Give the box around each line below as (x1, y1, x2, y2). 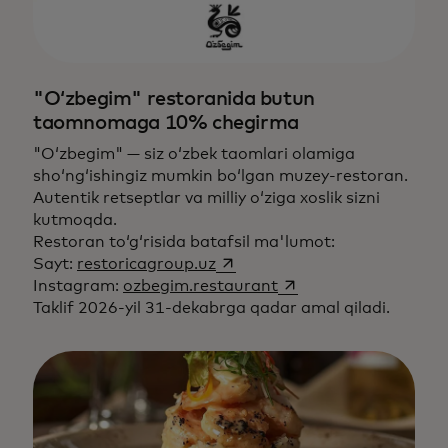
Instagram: (33, 278, 123, 295)
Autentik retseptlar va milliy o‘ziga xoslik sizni (33, 190, 380, 207)
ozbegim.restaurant (123, 278, 278, 295)
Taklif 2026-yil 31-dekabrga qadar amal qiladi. (33, 300, 390, 317)
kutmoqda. (33, 212, 117, 229)
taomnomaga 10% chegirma (33, 113, 299, 134)
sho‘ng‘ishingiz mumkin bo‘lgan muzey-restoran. (33, 168, 408, 185)
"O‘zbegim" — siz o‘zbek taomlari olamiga (33, 146, 355, 163)
